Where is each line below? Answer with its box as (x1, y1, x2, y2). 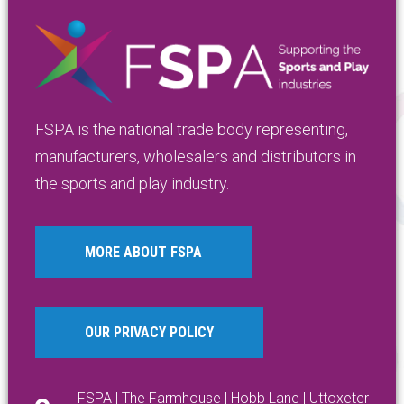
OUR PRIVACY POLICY (84, 323, 214, 341)
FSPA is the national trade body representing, (34, 119, 348, 139)
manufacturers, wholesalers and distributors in (34, 146, 356, 166)
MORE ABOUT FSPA (84, 243, 202, 261)
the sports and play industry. (34, 173, 229, 193)
